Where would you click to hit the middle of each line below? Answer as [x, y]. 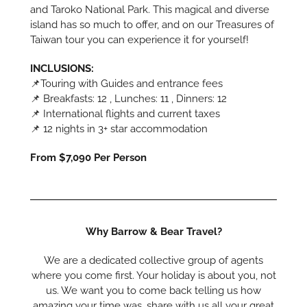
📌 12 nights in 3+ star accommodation [119, 128]
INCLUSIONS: [62, 68]
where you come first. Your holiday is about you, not [153, 275]
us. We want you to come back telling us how [153, 290]
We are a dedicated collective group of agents [153, 260]
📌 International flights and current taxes [125, 113]
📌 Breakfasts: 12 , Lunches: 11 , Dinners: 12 [129, 98]
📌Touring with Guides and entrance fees [127, 83]
